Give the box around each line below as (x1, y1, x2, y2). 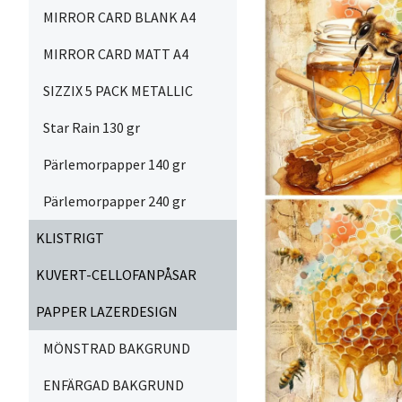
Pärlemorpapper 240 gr (43, 192, 186, 210)
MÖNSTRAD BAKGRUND (43, 339, 190, 357)
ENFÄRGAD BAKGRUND (43, 376, 184, 394)
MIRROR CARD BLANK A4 (43, 8, 196, 26)
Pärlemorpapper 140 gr (43, 155, 186, 173)
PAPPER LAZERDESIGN (36, 302, 178, 320)
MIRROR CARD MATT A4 (43, 45, 188, 63)
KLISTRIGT (36, 229, 104, 247)
